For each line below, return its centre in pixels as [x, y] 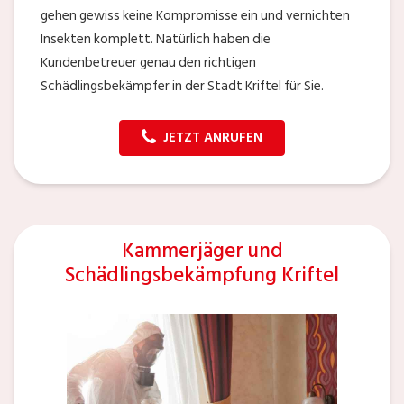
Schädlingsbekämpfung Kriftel [202, 275]
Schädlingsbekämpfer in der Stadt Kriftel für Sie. [182, 87]
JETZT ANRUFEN [213, 138]
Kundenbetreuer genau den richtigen [148, 63]
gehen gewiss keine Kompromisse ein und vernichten [195, 16]
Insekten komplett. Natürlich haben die [156, 40]
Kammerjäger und [202, 251]
